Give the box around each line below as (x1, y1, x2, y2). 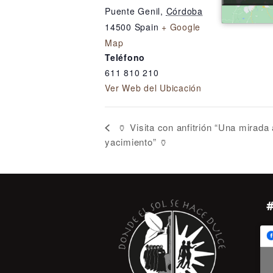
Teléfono (105, 51, 145, 63)
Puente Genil (105, 5, 160, 17)
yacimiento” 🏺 (105, 135, 169, 148)
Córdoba (166, 5, 203, 17)
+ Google (161, 21, 200, 33)
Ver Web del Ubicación (105, 82, 202, 94)
